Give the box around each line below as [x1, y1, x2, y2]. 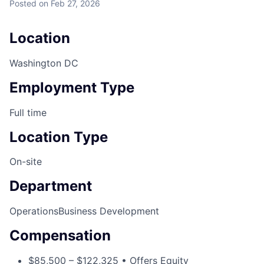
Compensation [9, 227, 111, 245]
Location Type [9, 128, 108, 146]
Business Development [58, 205, 159, 217]
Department [9, 177, 92, 195]
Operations [9, 205, 58, 217]
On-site [9, 156, 42, 168]
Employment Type [9, 78, 134, 96]
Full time [9, 106, 47, 118]
